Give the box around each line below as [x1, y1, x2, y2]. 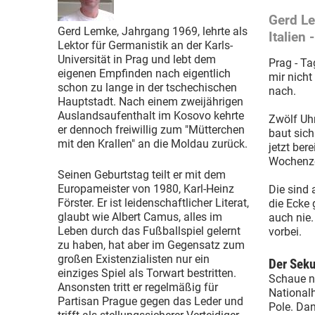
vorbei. [269, 225, 302, 238]
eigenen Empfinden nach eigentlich [58, 67, 231, 80]
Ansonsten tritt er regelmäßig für [58, 281, 218, 294]
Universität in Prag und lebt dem [58, 53, 216, 66]
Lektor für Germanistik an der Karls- [58, 39, 233, 52]
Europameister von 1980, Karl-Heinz [58, 182, 234, 195]
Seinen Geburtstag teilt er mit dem [58, 168, 226, 181]
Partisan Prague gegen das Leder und [58, 295, 243, 308]
